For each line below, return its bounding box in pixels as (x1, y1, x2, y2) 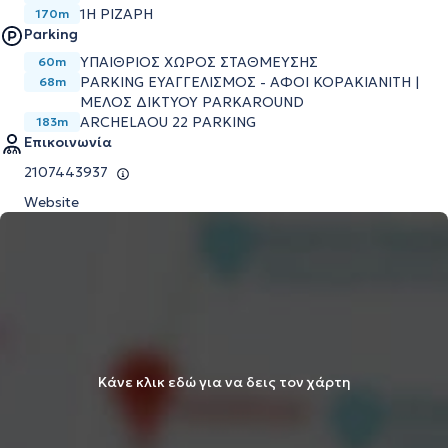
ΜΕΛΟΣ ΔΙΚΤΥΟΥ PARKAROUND (80, 93, 304, 111)
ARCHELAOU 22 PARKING (80, 113, 256, 131)
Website (24, 193, 79, 211)
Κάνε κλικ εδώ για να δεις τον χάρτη (97, 373, 351, 391)
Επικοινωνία (24, 133, 112, 151)
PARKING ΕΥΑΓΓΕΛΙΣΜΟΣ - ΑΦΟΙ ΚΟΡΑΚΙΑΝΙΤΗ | (80, 73, 419, 91)
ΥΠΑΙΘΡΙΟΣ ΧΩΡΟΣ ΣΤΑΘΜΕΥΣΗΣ (80, 53, 318, 71)
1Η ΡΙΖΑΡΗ (80, 5, 153, 23)
